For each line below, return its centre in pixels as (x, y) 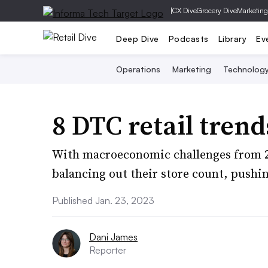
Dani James (113, 237)
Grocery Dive (217, 10)
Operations (138, 69)
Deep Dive (138, 38)
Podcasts (188, 38)
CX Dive (185, 10)
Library (232, 38)
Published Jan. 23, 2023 (103, 200)
